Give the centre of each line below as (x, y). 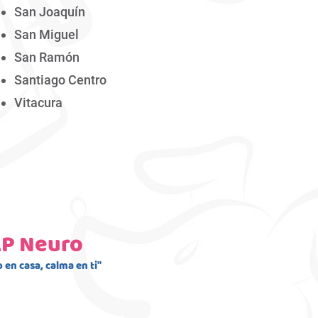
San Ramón (47, 57)
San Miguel (46, 34)
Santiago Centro (60, 80)
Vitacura (38, 103)
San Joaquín (50, 12)
